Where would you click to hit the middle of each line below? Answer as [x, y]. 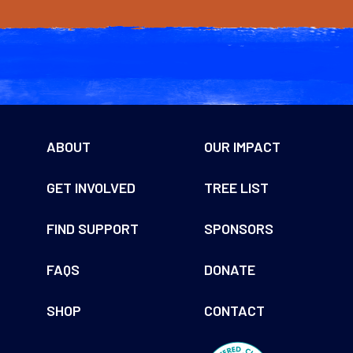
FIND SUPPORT [93, 229]
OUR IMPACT [242, 147]
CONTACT [234, 311]
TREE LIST [236, 188]
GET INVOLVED [91, 188]
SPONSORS [239, 229]
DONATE [230, 270]
